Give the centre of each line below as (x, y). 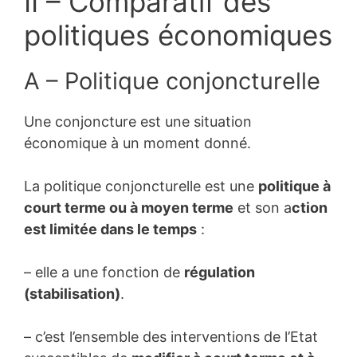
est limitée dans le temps (110, 229)
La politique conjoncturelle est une (141, 186)
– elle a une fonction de (104, 272)
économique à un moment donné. (137, 143)
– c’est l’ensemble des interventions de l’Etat (171, 336)
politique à (294, 186)
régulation (220, 272)
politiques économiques (178, 35)
